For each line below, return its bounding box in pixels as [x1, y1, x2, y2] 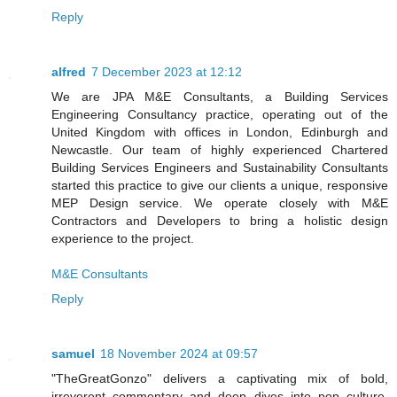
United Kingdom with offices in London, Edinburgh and [51, 124, 388, 139]
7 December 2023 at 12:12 [91, 64, 242, 79]
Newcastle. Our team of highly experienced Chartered [51, 142, 388, 157]
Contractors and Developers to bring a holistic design [51, 213, 388, 228]
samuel [51, 346, 95, 361]
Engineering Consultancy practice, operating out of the [51, 106, 388, 121]
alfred [51, 64, 86, 79]
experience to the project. [51, 230, 194, 245]
